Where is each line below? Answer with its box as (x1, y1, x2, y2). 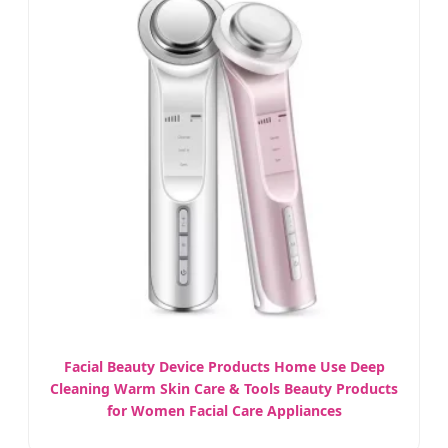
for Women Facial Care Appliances (106, 401, 342, 421)
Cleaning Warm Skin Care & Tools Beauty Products (50, 379, 398, 399)
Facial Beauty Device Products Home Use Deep (63, 357, 385, 377)
